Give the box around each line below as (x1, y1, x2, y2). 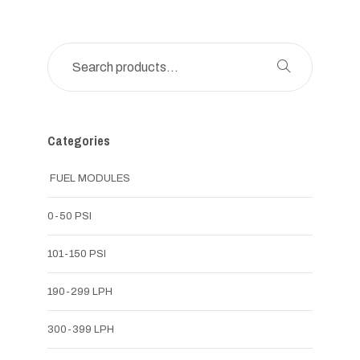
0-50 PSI (47, 210, 92, 222)
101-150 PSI (47, 247, 106, 260)
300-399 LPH (47, 323, 114, 335)
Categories (47, 131, 110, 149)
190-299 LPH (47, 285, 112, 297)
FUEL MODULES (47, 172, 130, 184)
